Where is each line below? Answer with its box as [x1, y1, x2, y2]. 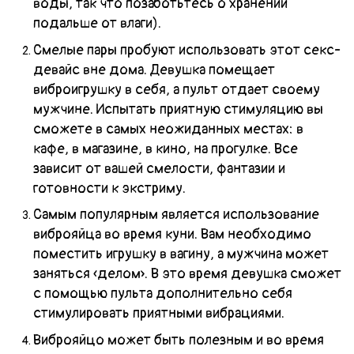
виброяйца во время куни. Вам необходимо [33, 225, 311, 244]
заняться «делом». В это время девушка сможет [33, 265, 341, 284]
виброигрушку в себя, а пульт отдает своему [33, 80, 320, 99]
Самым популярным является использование [33, 205, 319, 224]
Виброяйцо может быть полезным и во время [33, 330, 324, 349]
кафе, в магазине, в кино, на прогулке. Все [33, 139, 298, 158]
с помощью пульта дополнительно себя [33, 284, 292, 303]
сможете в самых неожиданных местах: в [33, 119, 303, 138]
